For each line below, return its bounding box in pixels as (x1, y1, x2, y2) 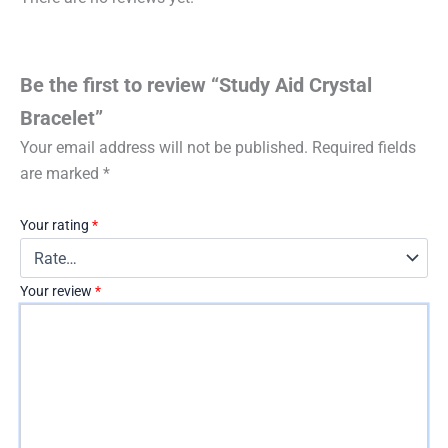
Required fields (312, 137, 416, 157)
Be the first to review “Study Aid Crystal (20, 72, 372, 97)
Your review (20, 283, 95, 300)
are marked (20, 163, 103, 183)
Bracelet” (20, 105, 103, 130)
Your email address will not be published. (20, 137, 308, 157)
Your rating (20, 217, 92, 234)
